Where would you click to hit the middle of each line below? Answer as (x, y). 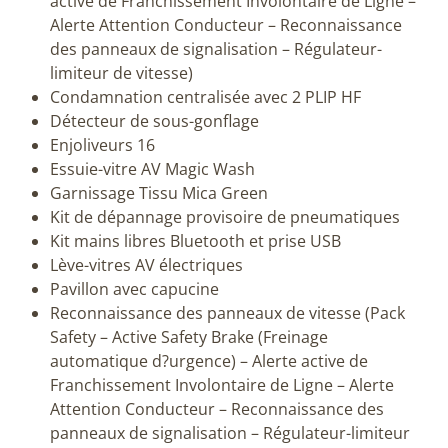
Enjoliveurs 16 (102, 144)
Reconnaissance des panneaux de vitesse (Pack (227, 312)
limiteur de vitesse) (121, 72)
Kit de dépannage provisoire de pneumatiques (225, 216)
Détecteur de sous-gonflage (154, 120)
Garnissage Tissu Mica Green (159, 192)
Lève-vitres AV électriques (146, 264)
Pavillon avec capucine (134, 288)
